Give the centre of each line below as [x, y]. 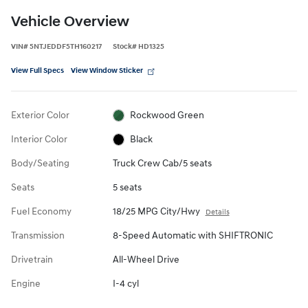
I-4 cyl [125, 283]
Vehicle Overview [70, 22]
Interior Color [39, 139]
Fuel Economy [41, 211]
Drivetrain [32, 259]
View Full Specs [37, 70]
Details [217, 212]
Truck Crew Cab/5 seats [162, 163]
